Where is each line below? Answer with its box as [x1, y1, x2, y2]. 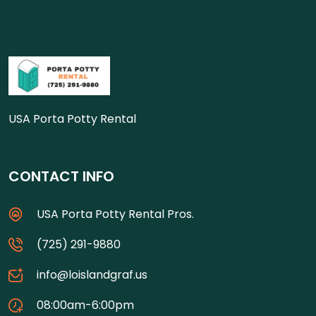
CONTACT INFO [8, 166, 114, 186]
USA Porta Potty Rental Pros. [37, 206, 194, 222]
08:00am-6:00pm [37, 297, 134, 313]
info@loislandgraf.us [37, 267, 147, 283]
